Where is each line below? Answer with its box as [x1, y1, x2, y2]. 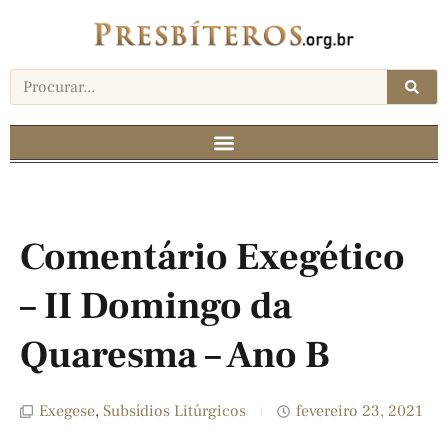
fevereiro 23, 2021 [296, 401, 423, 422]
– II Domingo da [20, 282, 292, 332]
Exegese [39, 401, 95, 422]
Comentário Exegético [20, 233, 405, 283]
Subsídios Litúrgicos [103, 401, 246, 422]
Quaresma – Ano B [20, 331, 330, 381]
